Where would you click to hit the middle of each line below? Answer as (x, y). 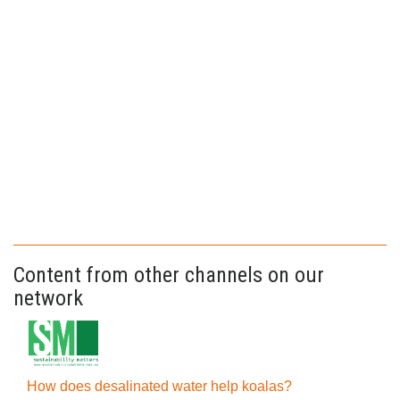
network (48, 298)
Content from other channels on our (169, 275)
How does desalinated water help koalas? (159, 386)
